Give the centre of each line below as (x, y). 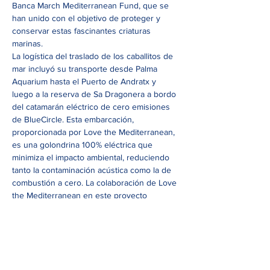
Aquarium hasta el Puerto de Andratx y (85, 81)
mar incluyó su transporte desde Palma (86, 69)
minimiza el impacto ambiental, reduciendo (92, 157)
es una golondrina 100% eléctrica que (83, 145)
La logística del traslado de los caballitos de (94, 56)
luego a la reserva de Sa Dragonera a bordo (95, 94)
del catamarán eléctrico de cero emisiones (92, 107)
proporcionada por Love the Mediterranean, (95, 132)
